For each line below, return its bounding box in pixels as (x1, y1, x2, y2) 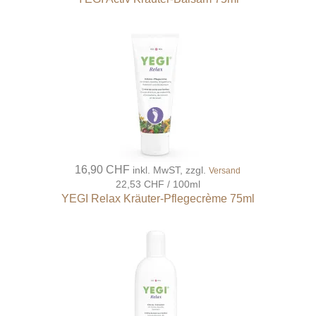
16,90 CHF (75, 164, 130, 176)
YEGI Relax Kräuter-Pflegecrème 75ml (61, 193, 255, 205)
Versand (209, 166, 241, 176)
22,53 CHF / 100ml (115, 178, 200, 190)
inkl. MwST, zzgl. (133, 164, 209, 176)
